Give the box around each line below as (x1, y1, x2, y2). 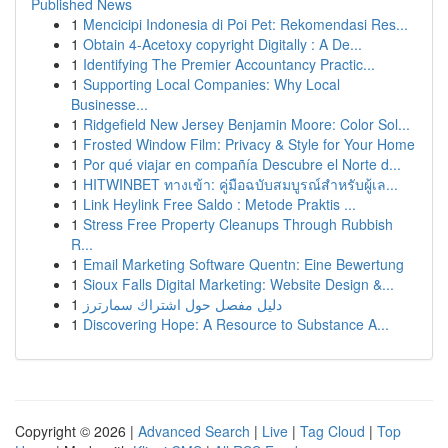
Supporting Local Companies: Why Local (83, 74, 340, 94)
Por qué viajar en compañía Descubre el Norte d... (83, 154, 401, 174)
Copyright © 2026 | (15, 421, 138, 441)
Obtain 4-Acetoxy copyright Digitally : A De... (83, 34, 362, 54)
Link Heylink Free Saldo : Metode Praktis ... (83, 194, 356, 214)
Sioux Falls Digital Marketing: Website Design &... (83, 274, 394, 294)
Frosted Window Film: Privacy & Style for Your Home (83, 134, 415, 154)
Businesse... (71, 94, 148, 114)
